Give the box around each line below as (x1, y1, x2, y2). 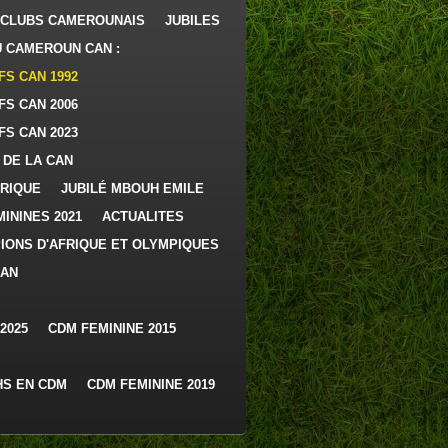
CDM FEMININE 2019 (87, 377, 215, 392)
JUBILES (165, 13, 220, 28)
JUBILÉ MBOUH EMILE (61, 181, 204, 196)
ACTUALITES (102, 209, 184, 224)
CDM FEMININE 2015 (48, 321, 176, 336)
